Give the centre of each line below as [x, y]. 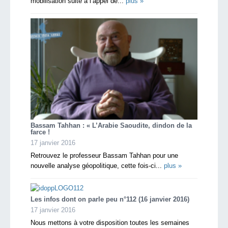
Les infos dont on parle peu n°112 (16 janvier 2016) [110, 199]
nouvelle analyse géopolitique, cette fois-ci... [97, 165]
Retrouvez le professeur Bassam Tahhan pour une [104, 155]
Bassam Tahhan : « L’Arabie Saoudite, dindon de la [111, 125]
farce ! [41, 132]
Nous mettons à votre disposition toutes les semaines [110, 222]
